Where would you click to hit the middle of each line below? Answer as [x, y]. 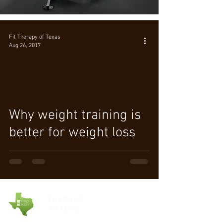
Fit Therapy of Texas [35, 37]
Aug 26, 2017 [25, 45]
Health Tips [24, 7]
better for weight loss [72, 133]
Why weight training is [75, 115]
